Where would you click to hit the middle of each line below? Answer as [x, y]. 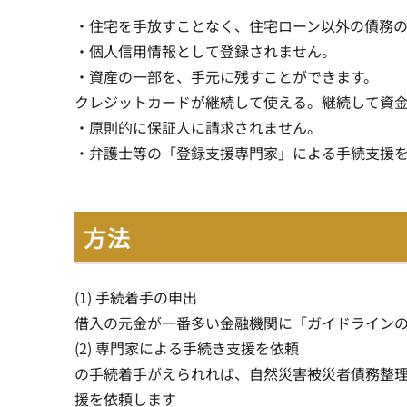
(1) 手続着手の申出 [136, 298]
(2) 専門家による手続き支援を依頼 [187, 348]
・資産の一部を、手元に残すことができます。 [226, 76]
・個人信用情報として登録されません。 [205, 50]
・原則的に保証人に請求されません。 [198, 127]
